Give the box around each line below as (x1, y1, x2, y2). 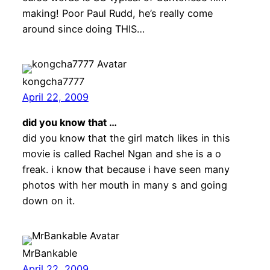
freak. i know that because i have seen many (22, 163, 230, 176)
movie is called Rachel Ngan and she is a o (22, 148, 221, 160)
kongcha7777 (22, 75, 84, 87)
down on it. (22, 195, 75, 207)
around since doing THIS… (22, 22, 145, 35)
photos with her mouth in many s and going (22, 179, 227, 192)
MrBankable (22, 247, 77, 260)
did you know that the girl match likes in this (22, 132, 230, 145)
